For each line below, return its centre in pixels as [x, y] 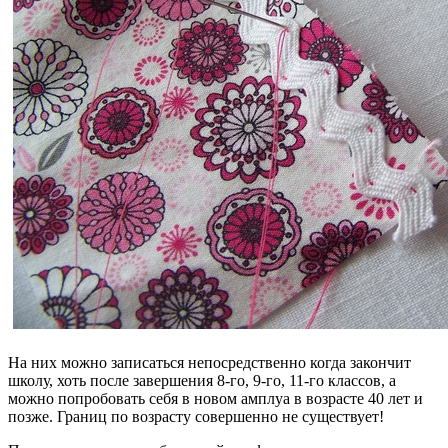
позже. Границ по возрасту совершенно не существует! [196, 416]
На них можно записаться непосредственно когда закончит [209, 362]
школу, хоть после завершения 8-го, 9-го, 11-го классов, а [202, 380]
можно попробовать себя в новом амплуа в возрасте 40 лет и [215, 398]
